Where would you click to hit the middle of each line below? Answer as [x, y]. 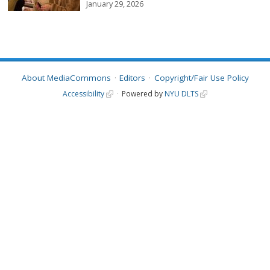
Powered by [143, 94]
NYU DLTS [181, 94]
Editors [132, 77]
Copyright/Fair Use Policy [201, 77]
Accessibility [84, 94]
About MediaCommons [66, 77]
